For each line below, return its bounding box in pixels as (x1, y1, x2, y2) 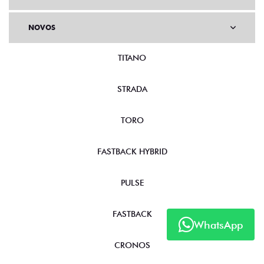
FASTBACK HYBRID (97, 147, 167, 157)
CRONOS (114, 240, 150, 250)
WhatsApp (194, 218, 243, 231)
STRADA (117, 84, 147, 94)
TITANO (118, 53, 146, 63)
